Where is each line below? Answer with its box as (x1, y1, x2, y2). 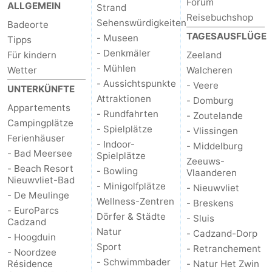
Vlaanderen (186, 167, 237, 179)
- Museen (97, 32, 139, 44)
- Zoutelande (186, 110, 243, 122)
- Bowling (97, 165, 138, 177)
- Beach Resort (7, 163, 73, 175)
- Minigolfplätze (97, 180, 166, 192)
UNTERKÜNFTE (7, 83, 75, 95)
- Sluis (186, 212, 214, 225)
